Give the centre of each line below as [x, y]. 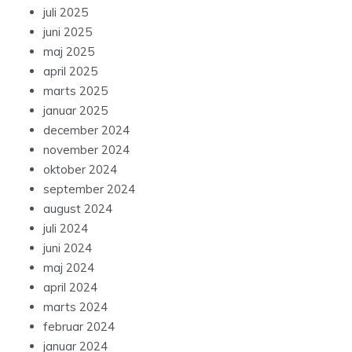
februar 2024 [79, 327]
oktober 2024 [80, 170]
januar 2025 [75, 111]
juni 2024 [68, 248]
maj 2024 [69, 268]
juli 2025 [66, 13]
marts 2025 [75, 91]
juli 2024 [66, 229]
